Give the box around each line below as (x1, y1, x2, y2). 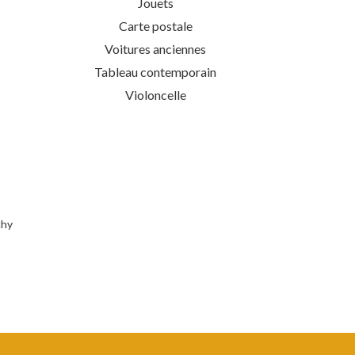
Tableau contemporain (94, 63, 216, 79)
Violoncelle (124, 86, 186, 102)
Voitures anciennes (105, 40, 206, 56)
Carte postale (118, 17, 193, 33)
